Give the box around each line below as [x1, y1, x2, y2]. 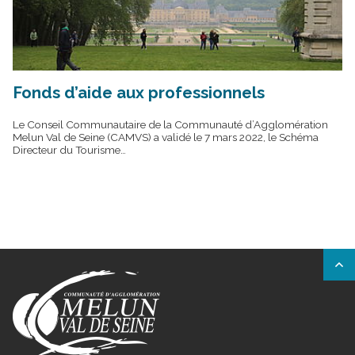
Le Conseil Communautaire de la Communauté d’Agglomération [13, 118, 328, 132]
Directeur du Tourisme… [13, 143, 126, 157]
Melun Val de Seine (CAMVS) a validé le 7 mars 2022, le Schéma [13, 131, 319, 144]
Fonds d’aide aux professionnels [13, 83, 265, 103]
